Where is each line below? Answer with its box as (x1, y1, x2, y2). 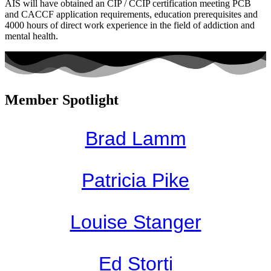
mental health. (5, 30, 58, 41)
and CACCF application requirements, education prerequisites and (5, 8, 258, 19)
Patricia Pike (82, 169, 189, 191)
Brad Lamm (85, 127, 186, 149)
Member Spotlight (5, 91, 119, 108)
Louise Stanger (70, 211, 201, 233)
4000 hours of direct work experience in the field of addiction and (5, 19, 255, 30)
